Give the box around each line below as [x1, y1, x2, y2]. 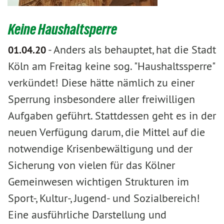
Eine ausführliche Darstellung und [8, 207, 166, 221]
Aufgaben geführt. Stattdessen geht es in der [8, 108, 216, 122]
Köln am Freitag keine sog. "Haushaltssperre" [8, 59, 214, 73]
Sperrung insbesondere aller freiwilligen [8, 92, 195, 106]
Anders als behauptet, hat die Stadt [53, 42, 216, 56]
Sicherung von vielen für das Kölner [8, 158, 175, 172]
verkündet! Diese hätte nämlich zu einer [8, 75, 194, 89]
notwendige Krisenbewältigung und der [8, 141, 192, 155]
